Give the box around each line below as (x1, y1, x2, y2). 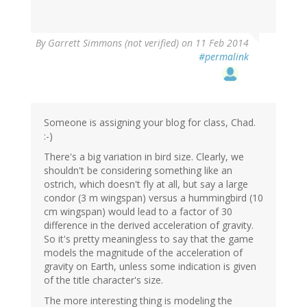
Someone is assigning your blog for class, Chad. (44, 116, 256, 130)
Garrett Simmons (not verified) (48, 36, 179, 50)
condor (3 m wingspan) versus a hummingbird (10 (44, 191, 263, 205)
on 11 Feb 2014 (179, 36, 249, 50)
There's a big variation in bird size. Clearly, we (44, 150, 244, 164)
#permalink (199, 50, 249, 64)
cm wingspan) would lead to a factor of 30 (44, 205, 232, 219)
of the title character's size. (44, 273, 163, 287)
